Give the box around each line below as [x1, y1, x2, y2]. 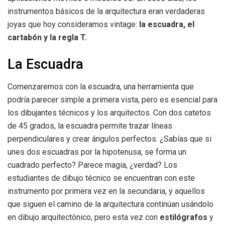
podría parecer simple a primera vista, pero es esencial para [8, 95, 217, 105]
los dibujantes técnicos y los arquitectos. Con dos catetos [8, 108, 211, 118]
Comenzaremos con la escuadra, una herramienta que [8, 82, 194, 92]
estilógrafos [158, 212, 207, 222]
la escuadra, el [139, 19, 194, 29]
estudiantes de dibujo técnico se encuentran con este [8, 173, 195, 183]
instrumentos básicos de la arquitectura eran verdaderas [8, 6, 205, 16]
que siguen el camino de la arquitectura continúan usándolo [8, 199, 213, 209]
